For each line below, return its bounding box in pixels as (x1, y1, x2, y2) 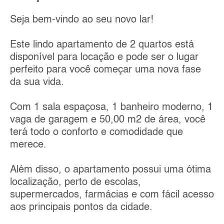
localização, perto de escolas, (10, 177, 141, 187)
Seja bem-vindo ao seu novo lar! (10, 14, 153, 25)
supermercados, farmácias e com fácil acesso (10, 189, 214, 200)
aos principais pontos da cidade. (10, 202, 152, 212)
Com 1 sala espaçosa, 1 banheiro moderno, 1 (10, 102, 213, 112)
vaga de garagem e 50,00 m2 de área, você (10, 114, 205, 125)
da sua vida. (10, 77, 64, 87)
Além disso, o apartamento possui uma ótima (10, 164, 211, 175)
